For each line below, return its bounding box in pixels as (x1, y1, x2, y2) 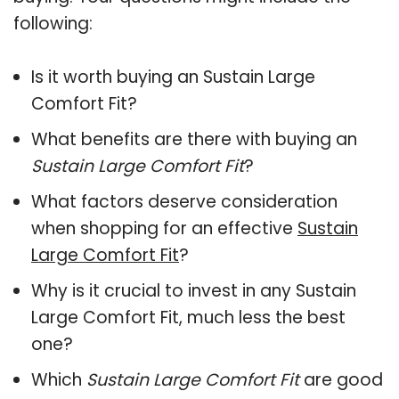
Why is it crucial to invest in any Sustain (31, 278, 356, 303)
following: (13, 11, 93, 36)
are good (299, 367, 383, 392)
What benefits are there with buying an (31, 126, 357, 151)
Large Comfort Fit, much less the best (31, 305, 346, 330)
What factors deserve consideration (31, 189, 338, 214)
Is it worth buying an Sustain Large (31, 64, 315, 89)
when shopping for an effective (31, 216, 297, 240)
